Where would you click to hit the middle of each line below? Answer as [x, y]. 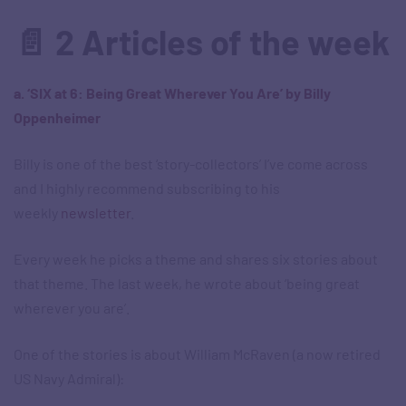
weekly [37, 213]
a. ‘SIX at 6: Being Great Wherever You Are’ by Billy [172, 93]
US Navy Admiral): [69, 379]
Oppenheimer [57, 118]
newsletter [96, 213]
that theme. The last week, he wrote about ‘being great [187, 284]
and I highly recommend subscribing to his [147, 188]
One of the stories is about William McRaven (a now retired [197, 354]
